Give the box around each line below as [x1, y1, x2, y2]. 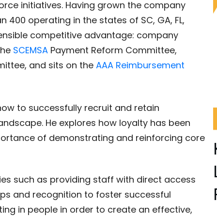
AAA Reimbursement [96, 59, 185, 71]
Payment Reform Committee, [48, 44, 177, 56]
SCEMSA [13, 44, 48, 56]
